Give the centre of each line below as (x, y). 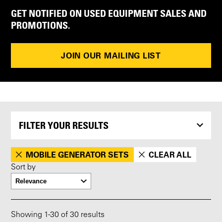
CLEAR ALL (170, 155)
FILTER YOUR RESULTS (64, 126)
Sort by (24, 168)
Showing (28, 215)
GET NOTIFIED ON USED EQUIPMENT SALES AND (109, 14)
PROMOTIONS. (41, 26)
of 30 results (82, 215)
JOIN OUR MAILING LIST (111, 56)
